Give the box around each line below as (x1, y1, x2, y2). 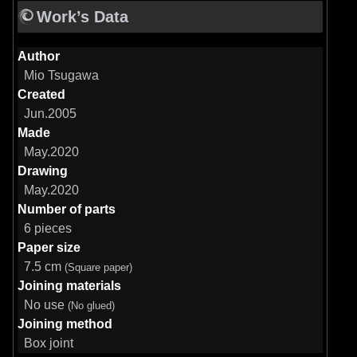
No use (24, 297, 68, 312)
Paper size (18, 240, 80, 254)
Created (18, 87, 65, 101)
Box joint (24, 335, 73, 350)
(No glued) (68, 299, 115, 312)
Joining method (18, 316, 112, 331)
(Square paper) (65, 261, 132, 273)
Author (18, 49, 60, 63)
